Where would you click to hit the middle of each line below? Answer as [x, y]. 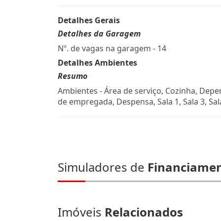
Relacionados [144, 212]
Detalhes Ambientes [97, 63]
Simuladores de [103, 167]
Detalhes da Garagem [99, 34]
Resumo [73, 76]
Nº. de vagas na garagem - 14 [112, 48]
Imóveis [81, 212]
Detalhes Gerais [89, 20]
